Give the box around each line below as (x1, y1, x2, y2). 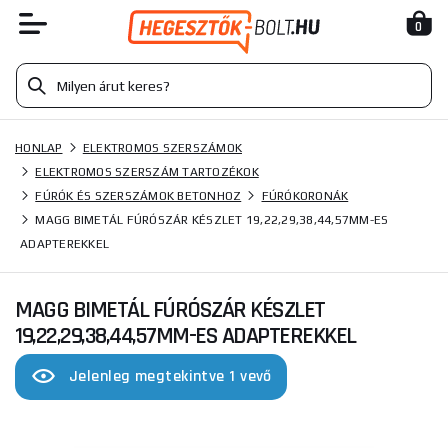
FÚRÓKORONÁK (261, 189, 349, 203)
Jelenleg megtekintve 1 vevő (69, 366, 272, 387)
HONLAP (15, 141, 63, 155)
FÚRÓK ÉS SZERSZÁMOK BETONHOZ (35, 189, 242, 203)
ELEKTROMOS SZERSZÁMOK (82, 141, 242, 155)
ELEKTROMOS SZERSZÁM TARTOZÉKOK (35, 165, 259, 179)
